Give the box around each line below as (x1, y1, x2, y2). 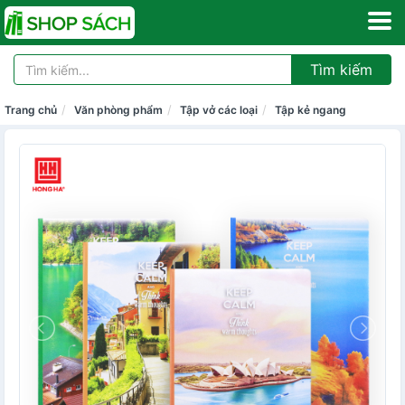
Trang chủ (5, 103, 57, 117)
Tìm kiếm (310, 61, 372, 79)
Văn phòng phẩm (74, 103, 163, 117)
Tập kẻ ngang (275, 103, 346, 117)
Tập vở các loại (180, 103, 258, 117)
